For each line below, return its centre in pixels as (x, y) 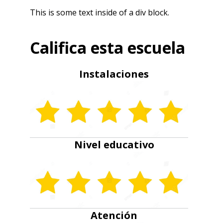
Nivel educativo (114, 144)
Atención (114, 215)
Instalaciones (114, 74)
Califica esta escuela (108, 48)
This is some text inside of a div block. (100, 12)
